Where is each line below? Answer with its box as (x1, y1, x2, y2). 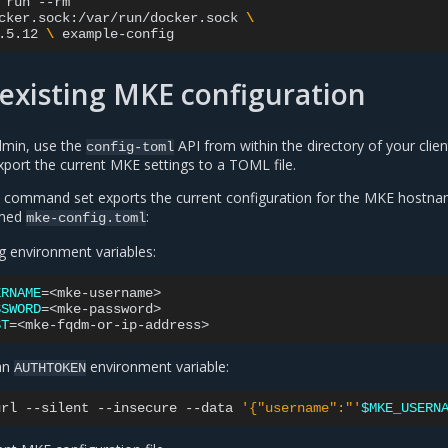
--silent (25, 400, 90, 417)
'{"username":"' (241, 400, 362, 417)
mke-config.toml (26, 210, 146, 227)
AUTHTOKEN (14, 360, 87, 377)
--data (185, 400, 234, 417)
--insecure (97, 400, 178, 417)
